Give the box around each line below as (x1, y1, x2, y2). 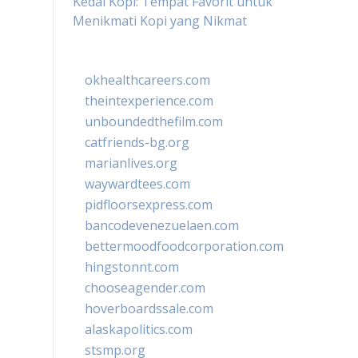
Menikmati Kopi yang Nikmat (73, 12, 247, 30)
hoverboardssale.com (85, 300, 213, 317)
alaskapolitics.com (85, 320, 193, 338)
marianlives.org (85, 154, 177, 172)
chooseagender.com (85, 279, 205, 296)
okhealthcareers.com (85, 71, 210, 89)
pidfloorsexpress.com (85, 196, 213, 213)
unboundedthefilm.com (85, 113, 223, 130)
